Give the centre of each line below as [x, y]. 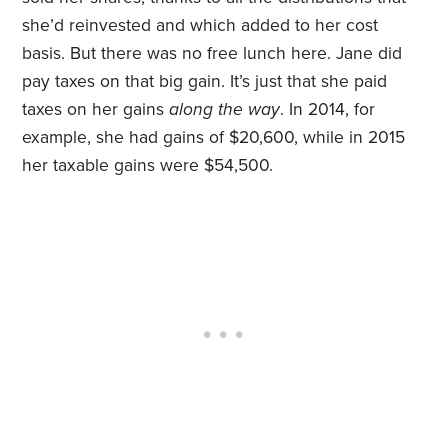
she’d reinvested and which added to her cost [200, 26]
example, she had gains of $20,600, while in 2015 [214, 138]
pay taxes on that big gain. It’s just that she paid [205, 82]
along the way [225, 110]
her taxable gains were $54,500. [148, 166]
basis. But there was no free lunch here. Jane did [212, 54]
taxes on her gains [96, 110]
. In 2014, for [328, 110]
